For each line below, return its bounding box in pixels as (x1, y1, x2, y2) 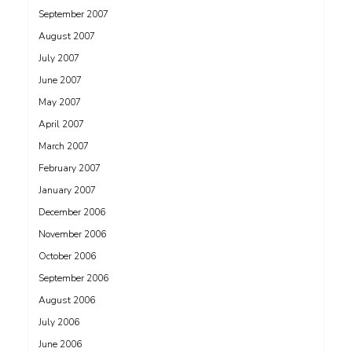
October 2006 (38, 250, 96, 262)
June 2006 (38, 338, 82, 350)
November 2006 (38, 228, 106, 240)
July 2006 (38, 316, 79, 328)
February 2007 (38, 162, 101, 174)
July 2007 (38, 52, 79, 64)
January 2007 (38, 184, 96, 196)
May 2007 (38, 96, 81, 108)
